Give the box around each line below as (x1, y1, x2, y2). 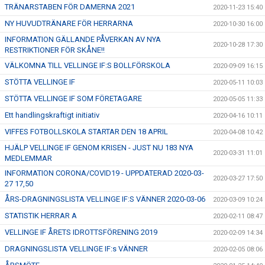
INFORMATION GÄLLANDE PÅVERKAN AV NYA (5, 35, 161, 44)
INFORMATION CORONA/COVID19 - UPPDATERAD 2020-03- (5, 169, 204, 177)
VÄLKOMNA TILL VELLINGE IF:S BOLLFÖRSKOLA (5, 61, 170, 70)
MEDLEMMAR (5, 154, 52, 163)
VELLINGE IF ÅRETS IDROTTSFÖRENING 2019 (5, 228, 157, 237)
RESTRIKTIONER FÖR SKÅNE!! (5, 46, 105, 54)
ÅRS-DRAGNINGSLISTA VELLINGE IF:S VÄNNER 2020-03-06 (5, 195, 205, 203)
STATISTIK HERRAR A (5, 211, 77, 220)
